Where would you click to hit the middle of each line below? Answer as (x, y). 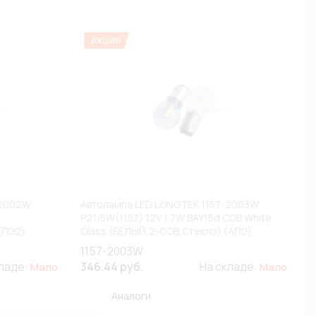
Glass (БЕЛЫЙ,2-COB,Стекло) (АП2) (166, 231)
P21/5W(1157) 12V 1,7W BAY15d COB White (176, 218)
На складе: (229, 267)
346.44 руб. (112, 267)
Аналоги (131, 296)
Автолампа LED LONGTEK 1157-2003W (170, 204)
